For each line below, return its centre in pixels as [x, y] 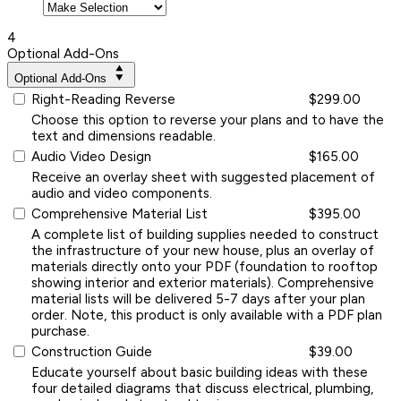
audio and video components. [122, 193]
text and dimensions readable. [124, 136]
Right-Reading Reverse [103, 99]
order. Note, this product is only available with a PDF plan [207, 315]
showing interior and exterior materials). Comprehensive [203, 282]
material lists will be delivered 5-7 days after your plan [198, 299]
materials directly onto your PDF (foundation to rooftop [205, 266]
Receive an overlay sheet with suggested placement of [203, 177]
